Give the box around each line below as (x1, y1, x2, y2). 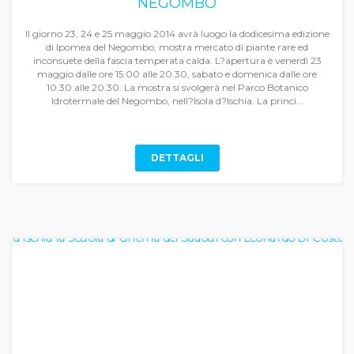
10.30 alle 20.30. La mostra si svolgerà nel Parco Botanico (46, 81, 308, 93)
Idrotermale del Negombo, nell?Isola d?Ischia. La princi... (51, 95, 303, 107)
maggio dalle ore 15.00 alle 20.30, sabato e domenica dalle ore (37, 68, 317, 80)
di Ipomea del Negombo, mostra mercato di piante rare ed (46, 41, 308, 53)
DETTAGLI (150, 152, 204, 164)
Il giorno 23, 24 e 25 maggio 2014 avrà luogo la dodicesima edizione (24, 28, 330, 40)
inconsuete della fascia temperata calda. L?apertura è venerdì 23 (32, 55, 322, 66)
